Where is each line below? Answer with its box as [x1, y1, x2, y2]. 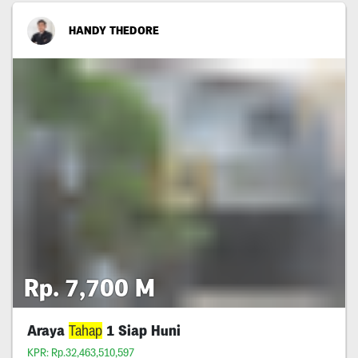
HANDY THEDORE [68, 22, 159, 38]
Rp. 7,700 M [24, 272, 155, 304]
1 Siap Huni [101, 321, 181, 339]
